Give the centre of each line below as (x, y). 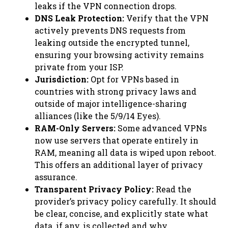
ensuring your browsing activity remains (119, 54)
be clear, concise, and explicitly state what (121, 213)
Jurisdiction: (62, 79)
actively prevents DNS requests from (110, 30)
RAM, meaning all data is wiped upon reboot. (125, 152)
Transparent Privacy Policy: (94, 189)
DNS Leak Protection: (79, 18)
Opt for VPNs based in (134, 79)
